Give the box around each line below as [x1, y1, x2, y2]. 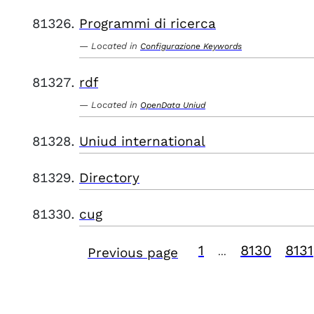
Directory [79, 170, 139, 186]
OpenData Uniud [140, 100, 205, 110]
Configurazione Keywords [140, 41, 242, 51]
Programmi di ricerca [79, 15, 216, 32]
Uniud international [79, 133, 205, 149]
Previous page [88, 245, 178, 261]
